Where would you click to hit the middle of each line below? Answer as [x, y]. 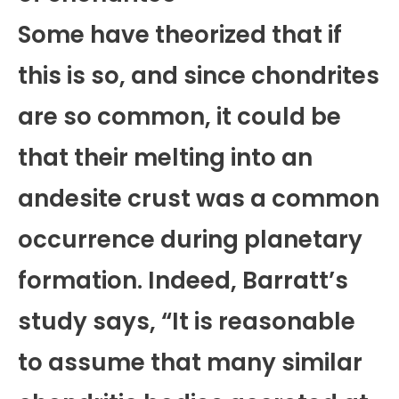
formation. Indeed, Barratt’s [183, 281]
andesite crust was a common [199, 199]
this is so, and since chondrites [199, 76]
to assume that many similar [190, 363]
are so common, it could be [179, 117]
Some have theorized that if [180, 35]
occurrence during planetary [190, 240]
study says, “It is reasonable [187, 322]
